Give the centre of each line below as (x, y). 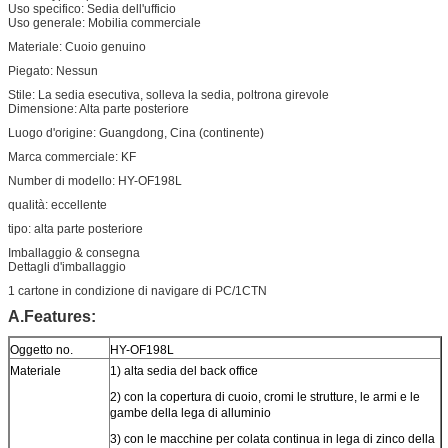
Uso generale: (48, 22)
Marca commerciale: (64, 156)
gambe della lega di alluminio (190, 412)
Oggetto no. (41, 349)
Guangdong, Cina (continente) (181, 132)
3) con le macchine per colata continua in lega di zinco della (272, 438)
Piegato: (32, 70)
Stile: (23, 94)
